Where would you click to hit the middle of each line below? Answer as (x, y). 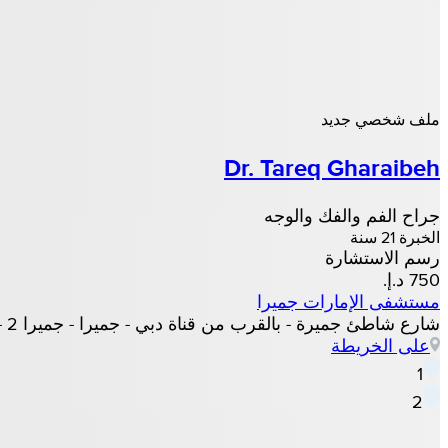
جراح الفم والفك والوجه (352, 216)
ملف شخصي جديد (380, 119)
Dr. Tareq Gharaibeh (332, 168)
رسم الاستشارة (382, 258)
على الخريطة (380, 346)
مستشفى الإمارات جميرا (348, 302)
